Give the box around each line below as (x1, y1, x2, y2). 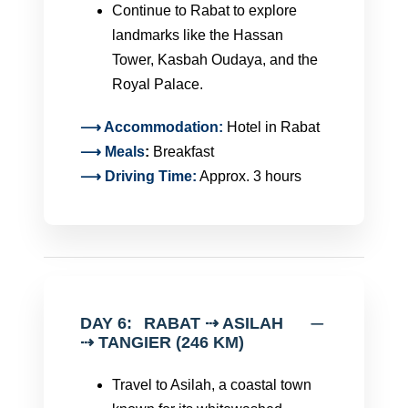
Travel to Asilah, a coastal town (112, 377, 311, 393)
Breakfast (153, 144, 214, 159)
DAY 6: (80, 314, 132, 332)
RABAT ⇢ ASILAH (144, 314, 283, 332)
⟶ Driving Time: (80, 168, 197, 184)
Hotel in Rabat (227, 119, 320, 135)
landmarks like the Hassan (112, 27, 283, 43)
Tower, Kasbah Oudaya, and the (112, 52, 318, 67)
